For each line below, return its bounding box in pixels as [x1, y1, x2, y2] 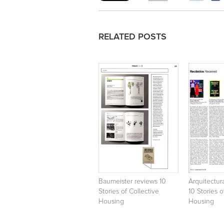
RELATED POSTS [98, 32, 166, 41]
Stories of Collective [98, 187, 159, 195]
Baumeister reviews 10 [98, 177, 166, 185]
